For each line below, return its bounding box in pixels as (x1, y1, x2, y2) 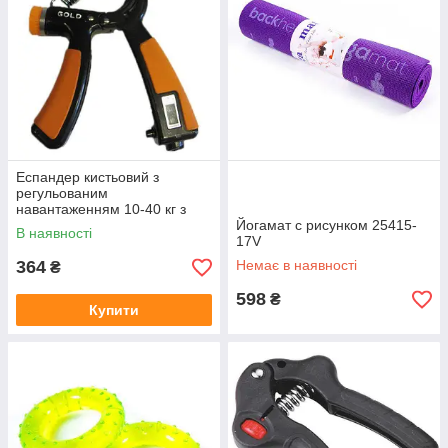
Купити (89, 302, 139, 318)
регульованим (16, 185, 108, 201)
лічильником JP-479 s (16, 217, 157, 233)
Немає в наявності (236, 257, 357, 273)
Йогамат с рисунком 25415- (236, 217, 417, 233)
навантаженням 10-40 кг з (16, 201, 186, 217)
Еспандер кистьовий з (16, 169, 159, 185)
